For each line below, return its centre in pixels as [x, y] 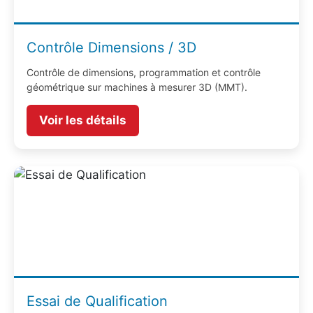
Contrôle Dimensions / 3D [111, 48]
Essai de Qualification [97, 301]
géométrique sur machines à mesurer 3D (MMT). [137, 87]
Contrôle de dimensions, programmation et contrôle [144, 73]
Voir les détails [83, 121]
